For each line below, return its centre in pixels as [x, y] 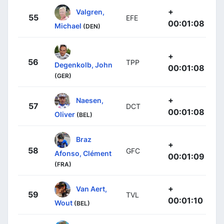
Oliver [65, 114]
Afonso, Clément [83, 153]
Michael [68, 26]
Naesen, [90, 100]
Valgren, [90, 11]
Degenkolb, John [83, 65]
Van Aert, [91, 188]
